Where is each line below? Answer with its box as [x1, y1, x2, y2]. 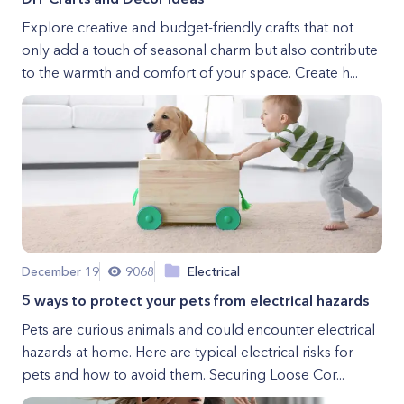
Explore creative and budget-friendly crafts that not [22, 18, 353, 36]
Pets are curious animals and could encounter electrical [22, 320, 375, 338]
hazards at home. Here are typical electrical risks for [22, 343, 353, 361]
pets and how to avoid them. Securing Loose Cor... [22, 365, 344, 383]
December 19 [22, 262, 99, 280]
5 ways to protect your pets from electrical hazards [22, 291, 369, 309]
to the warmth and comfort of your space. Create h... [22, 63, 358, 81]
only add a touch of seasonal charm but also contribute [22, 41, 378, 59]
